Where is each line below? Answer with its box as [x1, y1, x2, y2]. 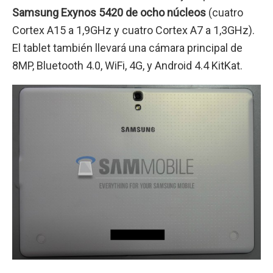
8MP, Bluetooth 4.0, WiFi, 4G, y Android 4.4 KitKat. [12, 59, 243, 73]
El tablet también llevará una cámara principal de [12, 41, 243, 55]
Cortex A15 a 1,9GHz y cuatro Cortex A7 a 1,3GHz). [12, 24, 255, 37]
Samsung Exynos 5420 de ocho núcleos [12, 6, 206, 19]
